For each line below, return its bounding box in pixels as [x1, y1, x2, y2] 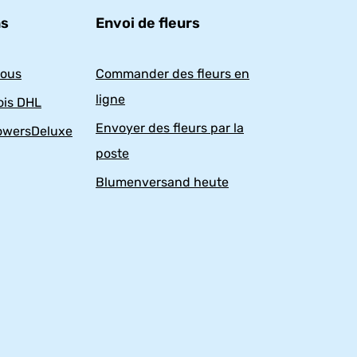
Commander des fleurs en [96, 66, 249, 82]
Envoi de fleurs [96, 14, 200, 33]
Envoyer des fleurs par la [96, 120, 244, 136]
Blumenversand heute [96, 175, 229, 190]
